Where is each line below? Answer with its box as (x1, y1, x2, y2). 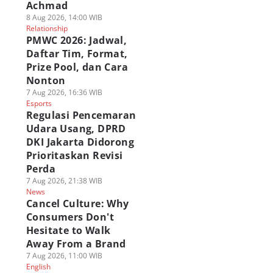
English (26, 261, 51, 272)
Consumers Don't (26, 210, 114, 224)
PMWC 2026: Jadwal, (26, 34, 127, 47)
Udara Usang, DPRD (26, 122, 126, 135)
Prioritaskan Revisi (26, 149, 123, 162)
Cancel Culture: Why (26, 197, 129, 210)
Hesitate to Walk (26, 224, 111, 237)
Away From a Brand (26, 237, 126, 250)
